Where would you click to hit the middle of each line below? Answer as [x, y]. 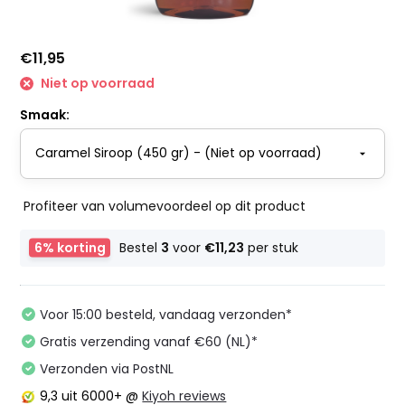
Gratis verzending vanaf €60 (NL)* [149, 341]
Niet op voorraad [97, 83]
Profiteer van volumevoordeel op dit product [165, 206]
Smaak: [45, 114]
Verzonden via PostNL [107, 368]
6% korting [70, 247]
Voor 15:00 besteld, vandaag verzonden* [166, 314]
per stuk [272, 247]
